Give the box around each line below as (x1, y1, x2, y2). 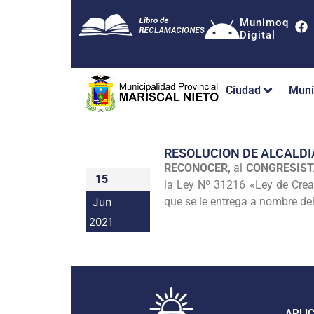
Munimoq (240, 16, 289, 29)
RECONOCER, (164, 161, 234, 175)
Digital (240, 29, 275, 41)
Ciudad (226, 83, 261, 97)
